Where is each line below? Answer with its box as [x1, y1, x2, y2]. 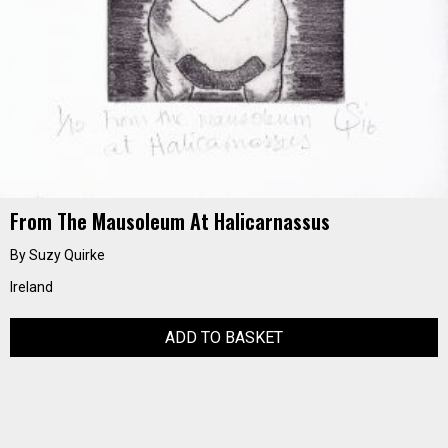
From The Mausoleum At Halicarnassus [10, 206, 330, 236]
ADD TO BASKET [165, 328, 283, 347]
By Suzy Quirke [10, 247, 105, 263]
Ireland [10, 279, 53, 295]
